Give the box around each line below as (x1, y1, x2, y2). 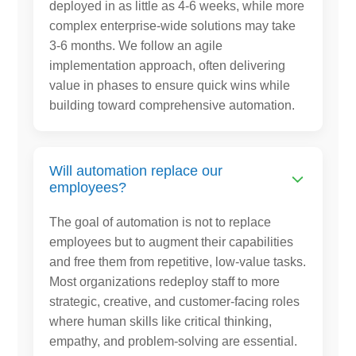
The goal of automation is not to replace (49, 215, 272, 229)
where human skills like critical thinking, (49, 314, 273, 328)
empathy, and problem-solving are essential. (49, 334, 298, 348)
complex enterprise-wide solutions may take (49, 18, 296, 33)
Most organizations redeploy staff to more (49, 274, 281, 288)
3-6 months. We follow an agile (49, 38, 223, 52)
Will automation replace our (49, 162, 223, 179)
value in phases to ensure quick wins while (49, 78, 291, 92)
